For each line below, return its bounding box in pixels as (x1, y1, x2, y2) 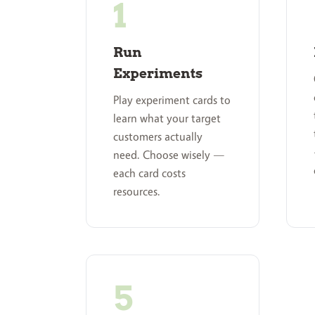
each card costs (113, 166, 186, 181)
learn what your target (113, 111, 221, 126)
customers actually (113, 129, 202, 144)
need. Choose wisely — (113, 148, 225, 162)
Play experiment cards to (113, 93, 231, 108)
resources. (113, 184, 160, 199)
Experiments (113, 65, 202, 82)
